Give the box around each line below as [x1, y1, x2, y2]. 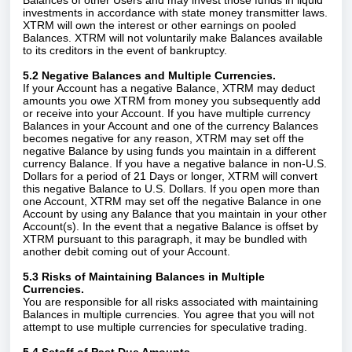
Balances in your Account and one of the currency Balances [23, 119, 318, 132]
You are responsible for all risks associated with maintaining [23, 295, 318, 308]
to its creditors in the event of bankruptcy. [23, 44, 230, 57]
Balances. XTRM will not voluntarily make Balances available [23, 31, 323, 44]
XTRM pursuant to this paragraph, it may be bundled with [23, 233, 307, 245]
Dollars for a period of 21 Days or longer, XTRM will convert [23, 170, 317, 182]
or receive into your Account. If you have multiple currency [23, 107, 310, 119]
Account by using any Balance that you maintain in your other [23, 207, 327, 220]
